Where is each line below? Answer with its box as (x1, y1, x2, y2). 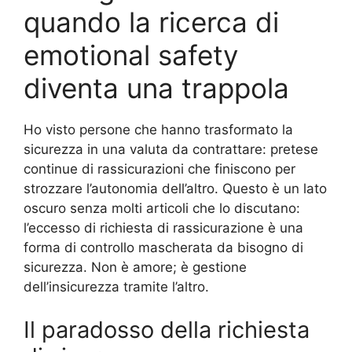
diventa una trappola (24, 71, 289, 104)
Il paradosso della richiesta (24, 316, 310, 344)
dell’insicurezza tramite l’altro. (24, 278, 209, 295)
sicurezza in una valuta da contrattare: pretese (24, 141, 318, 157)
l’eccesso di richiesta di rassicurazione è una (24, 219, 303, 236)
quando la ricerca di (24, 5, 279, 38)
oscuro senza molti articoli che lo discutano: (24, 200, 300, 216)
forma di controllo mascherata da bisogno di (24, 239, 303, 255)
